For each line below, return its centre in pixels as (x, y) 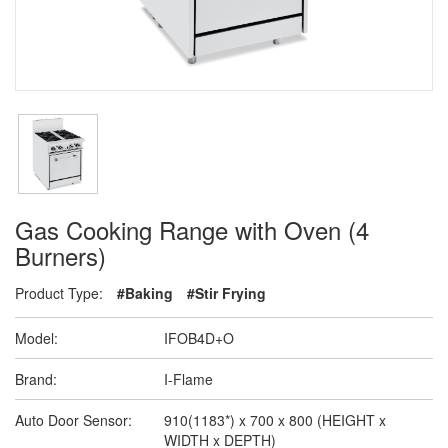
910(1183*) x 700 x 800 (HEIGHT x (275, 420)
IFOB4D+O (199, 338)
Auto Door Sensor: (73, 420)
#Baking (145, 293)
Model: (36, 338)
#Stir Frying (226, 293)
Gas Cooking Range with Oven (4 (192, 229)
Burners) (60, 255)
